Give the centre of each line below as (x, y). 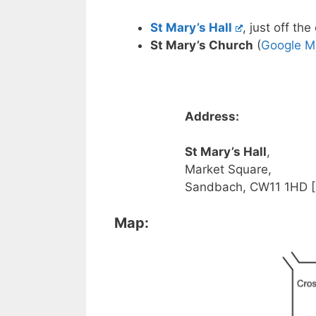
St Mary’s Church (202, 45)
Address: (212, 116)
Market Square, (228, 170)
